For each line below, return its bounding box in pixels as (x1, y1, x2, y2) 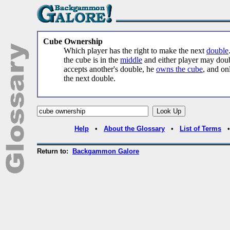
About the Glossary (104, 125, 165, 132)
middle (120, 55, 142, 64)
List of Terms (180, 125, 221, 132)
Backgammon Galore (72, 147, 139, 155)
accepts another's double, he (64, 65, 156, 73)
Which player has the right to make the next (64, 46, 206, 55)
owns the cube (156, 65, 203, 73)
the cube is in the (64, 55, 120, 64)
